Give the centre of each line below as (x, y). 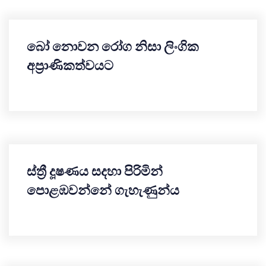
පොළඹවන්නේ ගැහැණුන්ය (103, 190)
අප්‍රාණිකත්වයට (70, 66)
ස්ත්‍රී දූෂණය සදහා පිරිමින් (95, 171)
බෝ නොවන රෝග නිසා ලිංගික (113, 47)
